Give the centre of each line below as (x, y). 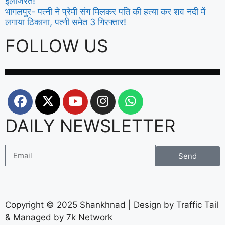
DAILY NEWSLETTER (90, 125)
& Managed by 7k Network (59, 217)
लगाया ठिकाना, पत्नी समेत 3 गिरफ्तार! (66, 22)
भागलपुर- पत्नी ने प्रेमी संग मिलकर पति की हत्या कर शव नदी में (105, 11)
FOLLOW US (57, 45)
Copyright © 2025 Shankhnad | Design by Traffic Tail (112, 205)
